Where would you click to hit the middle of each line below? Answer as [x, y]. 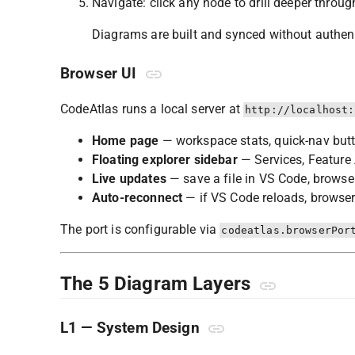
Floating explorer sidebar [165, 159]
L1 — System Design [132, 328]
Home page [126, 140]
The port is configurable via [140, 229]
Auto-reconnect [137, 197]
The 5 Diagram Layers [158, 283]
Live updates [129, 178]
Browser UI [101, 73]
